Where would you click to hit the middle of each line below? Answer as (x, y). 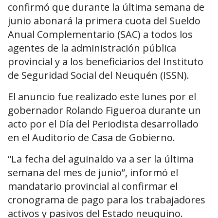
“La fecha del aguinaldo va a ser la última (101, 159)
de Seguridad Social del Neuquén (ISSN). (99, 75)
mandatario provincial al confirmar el (93, 186)
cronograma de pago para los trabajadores (107, 200)
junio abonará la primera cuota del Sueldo (104, 21)
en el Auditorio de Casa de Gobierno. (91, 138)
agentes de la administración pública (92, 48)
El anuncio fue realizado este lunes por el (102, 97)
